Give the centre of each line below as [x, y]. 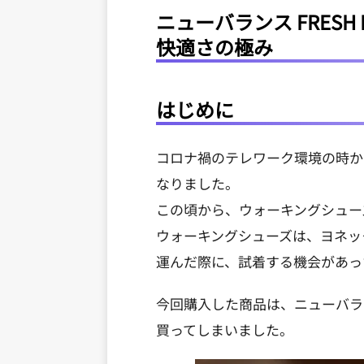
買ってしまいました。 [225, 330]
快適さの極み [214, 47]
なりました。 [197, 184]
